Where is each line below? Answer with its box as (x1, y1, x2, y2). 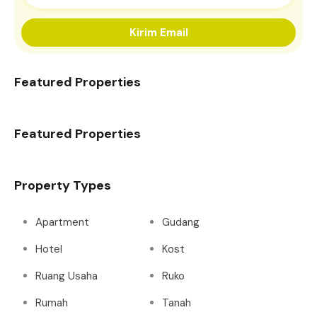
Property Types (14, 176, 111, 194)
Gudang (162, 214, 200, 229)
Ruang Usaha (35, 268, 98, 283)
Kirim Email (129, 25, 188, 40)
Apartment (35, 214, 89, 229)
